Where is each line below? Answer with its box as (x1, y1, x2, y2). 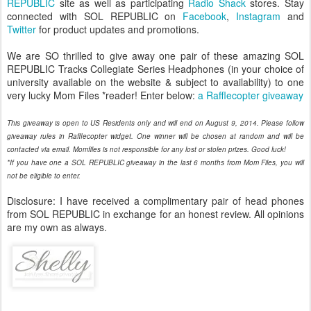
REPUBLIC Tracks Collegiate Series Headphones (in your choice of (7, 62, 304, 76)
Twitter (7, 22, 36, 37)
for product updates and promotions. (36, 22, 199, 37)
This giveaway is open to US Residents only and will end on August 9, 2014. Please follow (7, 118, 304, 128)
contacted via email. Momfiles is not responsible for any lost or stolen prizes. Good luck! (7, 144, 286, 155)
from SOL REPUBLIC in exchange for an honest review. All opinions (7, 207, 304, 221)
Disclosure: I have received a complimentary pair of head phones (7, 194, 304, 208)
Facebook (183, 9, 227, 24)
